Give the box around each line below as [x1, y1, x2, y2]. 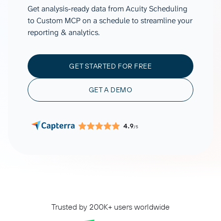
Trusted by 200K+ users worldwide [51, 202, 170, 212]
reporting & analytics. [28, 27, 100, 37]
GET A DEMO [88, 85, 133, 94]
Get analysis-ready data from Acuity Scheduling [28, 3, 187, 14]
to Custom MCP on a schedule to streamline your [28, 15, 192, 26]
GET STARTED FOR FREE [69, 62, 152, 71]
